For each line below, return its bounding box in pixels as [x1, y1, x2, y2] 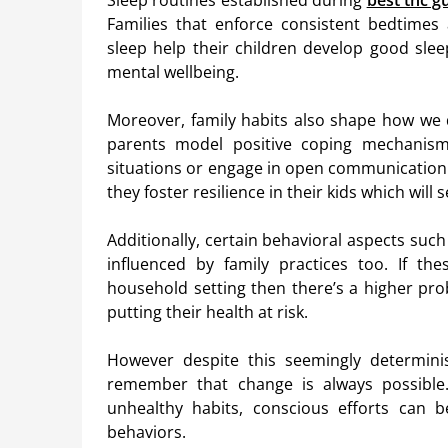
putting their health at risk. [107, 301, 308, 324]
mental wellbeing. [107, 61, 239, 84]
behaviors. [107, 421, 186, 444]
